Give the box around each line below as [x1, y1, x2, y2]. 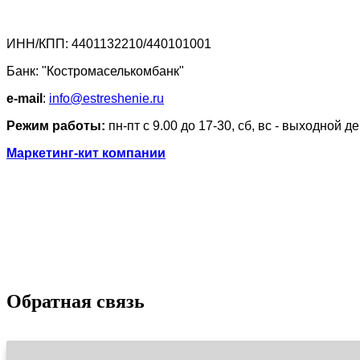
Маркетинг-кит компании [6, 145, 166, 160]
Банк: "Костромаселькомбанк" [6, 63, 184, 78]
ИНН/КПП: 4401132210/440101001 [6, 36, 211, 51]
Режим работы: [6, 118, 105, 133]
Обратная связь [6, 290, 145, 312]
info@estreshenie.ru [49, 91, 164, 105]
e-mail [6, 91, 43, 105]
